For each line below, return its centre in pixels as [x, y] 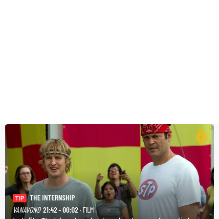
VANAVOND [26, 209]
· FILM [86, 209]
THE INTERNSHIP [52, 197]
